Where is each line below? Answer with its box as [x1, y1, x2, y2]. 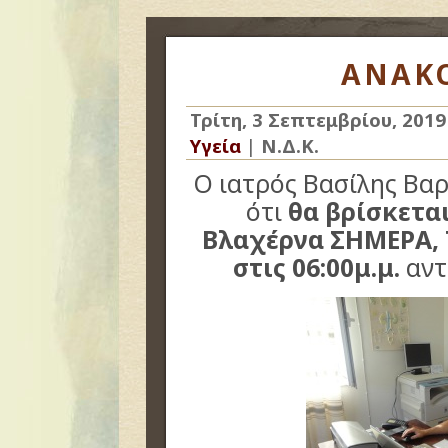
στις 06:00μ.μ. [232, 251, 400, 284]
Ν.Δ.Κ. [261, 133, 319, 158]
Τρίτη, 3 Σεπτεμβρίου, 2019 [190, 107, 446, 132]
